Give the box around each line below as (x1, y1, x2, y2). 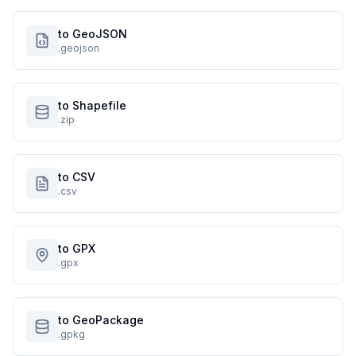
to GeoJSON (58, 27, 127, 41)
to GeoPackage (58, 313, 144, 327)
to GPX (58, 242, 95, 255)
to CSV (58, 170, 95, 184)
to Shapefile (58, 99, 126, 112)
